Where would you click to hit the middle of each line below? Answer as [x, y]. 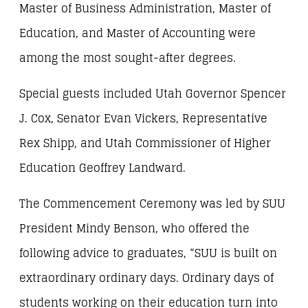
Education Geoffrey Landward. [102, 168]
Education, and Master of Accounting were [137, 33]
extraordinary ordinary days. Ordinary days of [146, 278]
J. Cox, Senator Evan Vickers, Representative [143, 118]
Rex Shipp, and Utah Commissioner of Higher [145, 143]
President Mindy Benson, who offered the [134, 229]
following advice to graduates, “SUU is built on [148, 253]
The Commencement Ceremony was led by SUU [152, 204]
